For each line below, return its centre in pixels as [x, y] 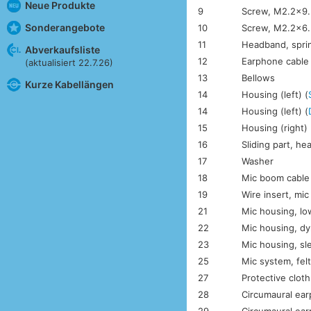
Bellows [259, 77]
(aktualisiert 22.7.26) [69, 62]
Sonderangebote [65, 27]
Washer [258, 161]
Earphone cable [276, 61]
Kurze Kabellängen [69, 84]
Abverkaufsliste [62, 49]
